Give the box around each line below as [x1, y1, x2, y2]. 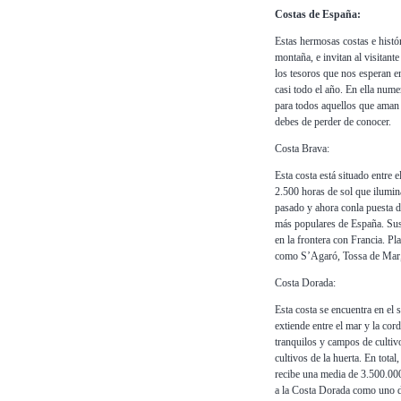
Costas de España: [275, 8, 361, 21]
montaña [275, 51, 311, 64]
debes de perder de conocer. [275, 115, 391, 129]
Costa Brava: [275, 142, 329, 156]
